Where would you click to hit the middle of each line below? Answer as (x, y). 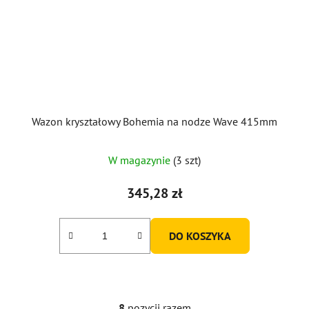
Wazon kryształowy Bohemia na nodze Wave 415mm (154, 121)
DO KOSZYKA (200, 236)
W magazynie (141, 160)
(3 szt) (187, 160)
